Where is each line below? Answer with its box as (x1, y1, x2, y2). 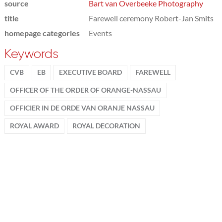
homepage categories (4, 28, 80, 38)
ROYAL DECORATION (72, 121, 140, 130)
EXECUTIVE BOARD (58, 68, 122, 76)
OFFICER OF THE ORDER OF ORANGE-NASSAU (9, 86, 161, 94)
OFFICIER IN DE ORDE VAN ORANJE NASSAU (9, 104, 155, 112)
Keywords (4, 46, 58, 61)
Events (88, 28, 112, 38)
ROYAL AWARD (9, 121, 59, 130)
